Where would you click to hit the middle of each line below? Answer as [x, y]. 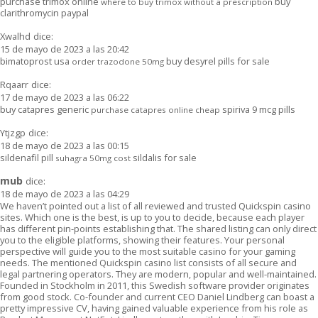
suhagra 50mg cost [93, 158]
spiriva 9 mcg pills [258, 109]
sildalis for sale [164, 157]
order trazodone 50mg [118, 61]
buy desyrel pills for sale [217, 61]
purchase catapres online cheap [155, 109]
